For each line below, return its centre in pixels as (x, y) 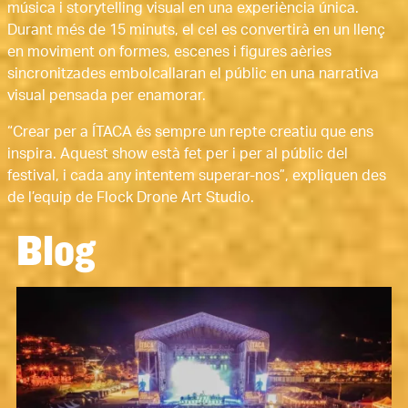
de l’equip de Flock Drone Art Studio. (131, 197)
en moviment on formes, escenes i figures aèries (169, 51)
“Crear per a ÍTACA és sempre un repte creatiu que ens (190, 132)
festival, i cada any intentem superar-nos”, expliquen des (197, 175)
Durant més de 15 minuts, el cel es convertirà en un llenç (196, 30)
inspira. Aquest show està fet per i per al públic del (178, 153)
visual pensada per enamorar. (107, 95)
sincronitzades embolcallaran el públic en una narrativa (193, 73)
